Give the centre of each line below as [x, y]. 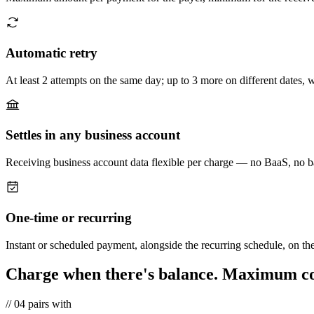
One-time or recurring [69, 217]
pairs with [50, 304]
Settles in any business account [93, 135]
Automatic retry [52, 53]
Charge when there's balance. [112, 274]
